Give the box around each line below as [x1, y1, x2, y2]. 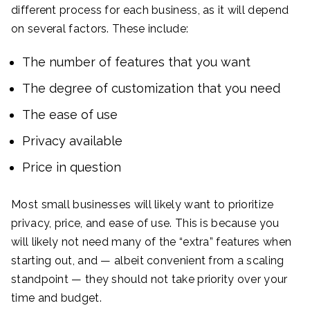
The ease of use [22, 107, 118, 122]
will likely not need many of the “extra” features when [11, 235, 292, 248]
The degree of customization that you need [22, 80, 280, 95]
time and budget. [11, 291, 105, 304]
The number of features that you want [22, 54, 250, 69]
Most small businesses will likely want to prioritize [11, 197, 274, 211]
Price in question [22, 159, 121, 174]
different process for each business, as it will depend [11, 3, 289, 17]
